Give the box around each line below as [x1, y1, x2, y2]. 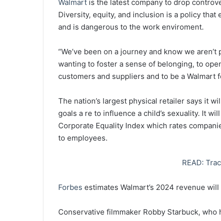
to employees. [58, 133, 108, 143]
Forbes [58, 183, 82, 192]
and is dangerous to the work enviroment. [58, 22, 204, 32]
